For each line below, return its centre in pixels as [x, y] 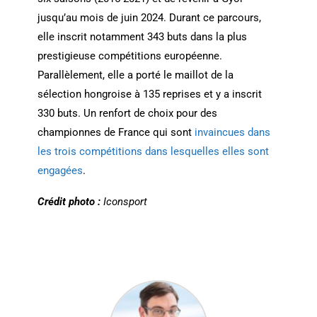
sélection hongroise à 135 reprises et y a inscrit [149, 94]
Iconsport [125, 201]
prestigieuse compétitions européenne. [129, 56]
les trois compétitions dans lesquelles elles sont [153, 151]
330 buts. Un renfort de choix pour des [127, 113]
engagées [60, 170]
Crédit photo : [70, 201]
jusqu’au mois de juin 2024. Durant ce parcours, [149, 17]
